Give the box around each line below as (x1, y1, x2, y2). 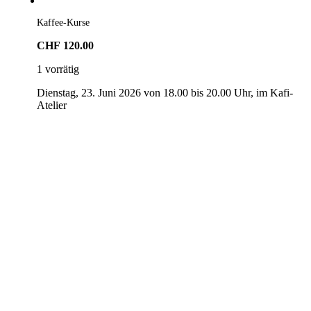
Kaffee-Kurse (36, 17, 90, 28)
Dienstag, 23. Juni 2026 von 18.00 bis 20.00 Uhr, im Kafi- (36, 86, 293, 99)
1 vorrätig (36, 62, 79, 75)
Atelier (36, 99, 67, 111)
